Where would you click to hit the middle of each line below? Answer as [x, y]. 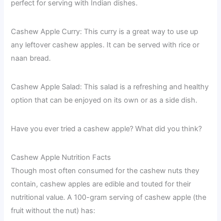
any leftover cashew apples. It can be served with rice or [105, 45]
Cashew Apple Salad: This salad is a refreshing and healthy [110, 87]
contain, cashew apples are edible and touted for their [101, 184]
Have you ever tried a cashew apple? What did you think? [107, 129]
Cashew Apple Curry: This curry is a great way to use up [105, 32]
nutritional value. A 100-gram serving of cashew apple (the [109, 197]
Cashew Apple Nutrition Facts [61, 157]
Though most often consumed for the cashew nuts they [105, 170]
